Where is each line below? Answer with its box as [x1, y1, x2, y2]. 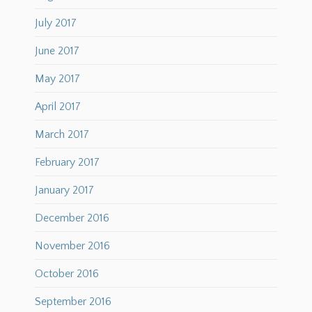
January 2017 [35, 184, 94, 197]
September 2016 [35, 295, 111, 309]
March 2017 [35, 128, 89, 141]
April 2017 [35, 100, 81, 114]
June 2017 [35, 45, 79, 58]
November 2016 [35, 240, 110, 253]
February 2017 [35, 156, 100, 169]
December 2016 [35, 212, 109, 225]
